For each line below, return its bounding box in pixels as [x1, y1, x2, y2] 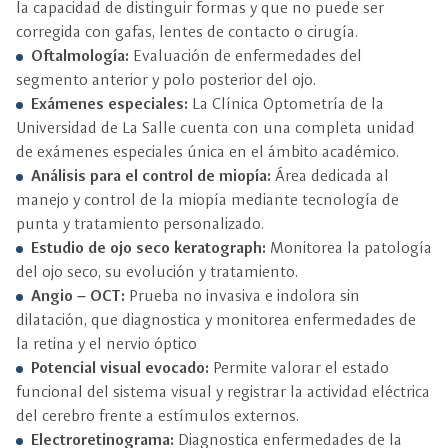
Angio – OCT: [31, 286, 129, 305]
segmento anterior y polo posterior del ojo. [16, 70, 316, 89]
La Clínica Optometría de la [188, 94, 384, 113]
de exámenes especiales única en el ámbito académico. [16, 142, 399, 161]
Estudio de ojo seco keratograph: [31, 238, 266, 257]
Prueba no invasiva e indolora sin [129, 286, 360, 305]
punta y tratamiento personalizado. [16, 214, 264, 233]
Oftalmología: [31, 46, 133, 65]
